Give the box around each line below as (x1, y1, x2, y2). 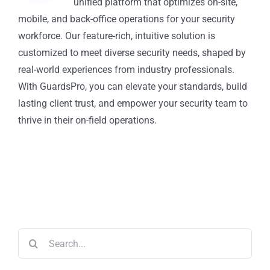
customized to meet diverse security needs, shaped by (18, 47, 246, 58)
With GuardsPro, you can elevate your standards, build (18, 81, 247, 92)
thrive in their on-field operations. (18, 115, 157, 126)
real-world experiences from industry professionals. (18, 64, 234, 75)
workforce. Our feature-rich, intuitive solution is (18, 30, 215, 42)
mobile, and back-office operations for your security (18, 13, 235, 25)
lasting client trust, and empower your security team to (18, 98, 248, 109)
